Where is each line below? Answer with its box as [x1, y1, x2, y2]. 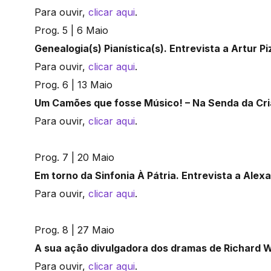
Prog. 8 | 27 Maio [34, 224, 114, 237]
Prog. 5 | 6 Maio [34, 24, 108, 37]
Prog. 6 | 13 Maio [34, 79, 113, 91]
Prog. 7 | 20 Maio [34, 151, 114, 164]
